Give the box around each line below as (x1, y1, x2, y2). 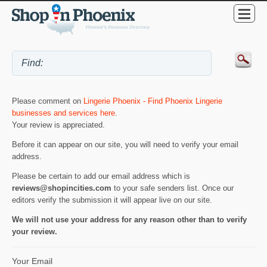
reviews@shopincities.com (12, 184, 111, 193)
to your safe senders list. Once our (111, 184, 234, 193)
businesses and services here (12, 108, 115, 118)
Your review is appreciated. (12, 120, 105, 130)
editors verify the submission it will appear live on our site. (12, 195, 212, 205)
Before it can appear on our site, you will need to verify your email (12, 140, 238, 150)
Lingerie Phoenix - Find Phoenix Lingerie (83, 97, 222, 106)
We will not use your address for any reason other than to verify (12, 215, 247, 224)
